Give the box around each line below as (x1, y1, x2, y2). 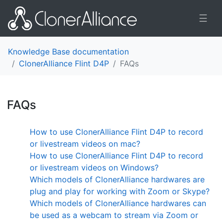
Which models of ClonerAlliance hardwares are (30, 174, 205, 184)
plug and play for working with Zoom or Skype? (30, 186, 210, 196)
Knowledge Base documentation (8, 46, 129, 56)
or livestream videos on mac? (30, 138, 140, 149)
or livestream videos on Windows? (30, 162, 159, 172)
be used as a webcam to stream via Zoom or (30, 210, 198, 220)
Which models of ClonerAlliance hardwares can (30, 198, 206, 208)
